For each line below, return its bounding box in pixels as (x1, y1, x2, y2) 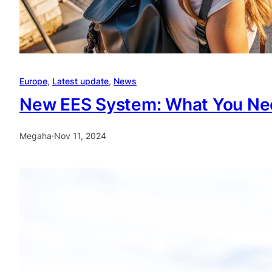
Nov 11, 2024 (54, 131, 106, 141)
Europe (19, 76, 47, 87)
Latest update (52, 76, 109, 87)
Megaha (19, 131, 52, 141)
